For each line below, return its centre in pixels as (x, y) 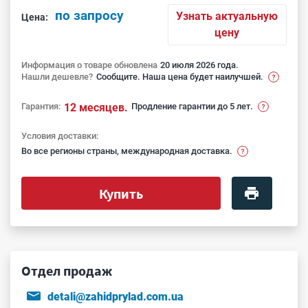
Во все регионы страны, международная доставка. (127, 151)
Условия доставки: (60, 136)
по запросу (89, 16)
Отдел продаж (67, 271)
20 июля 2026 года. (199, 65)
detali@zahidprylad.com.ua (115, 297)
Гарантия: (41, 106)
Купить (121, 193)
